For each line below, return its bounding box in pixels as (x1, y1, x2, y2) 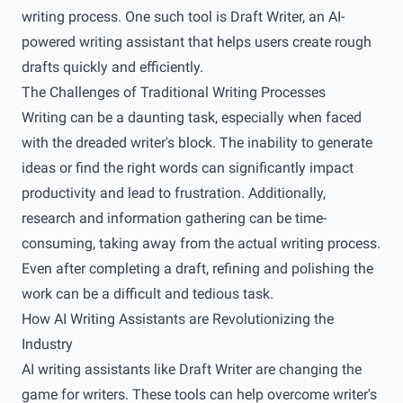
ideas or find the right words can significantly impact (22, 159, 354, 176)
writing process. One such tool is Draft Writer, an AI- (22, 8, 345, 25)
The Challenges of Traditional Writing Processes (22, 84, 326, 101)
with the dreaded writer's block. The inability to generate (22, 134, 372, 151)
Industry (22, 336, 73, 353)
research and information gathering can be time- (22, 210, 327, 227)
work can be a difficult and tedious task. (22, 285, 273, 302)
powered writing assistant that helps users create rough (22, 33, 372, 50)
